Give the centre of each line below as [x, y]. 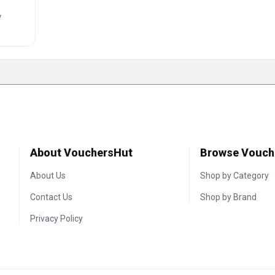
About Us [48, 176]
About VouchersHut [82, 153]
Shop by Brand [228, 197]
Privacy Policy [57, 219]
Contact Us [52, 197]
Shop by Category [234, 176]
